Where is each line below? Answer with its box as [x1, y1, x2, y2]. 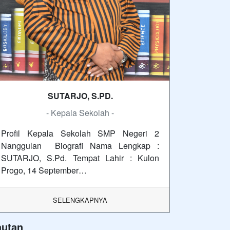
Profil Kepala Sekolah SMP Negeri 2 [1, 127, 159, 140]
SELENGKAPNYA [53, 195, 107, 205]
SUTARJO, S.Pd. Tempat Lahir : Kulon [1, 152, 159, 164]
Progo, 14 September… [1, 164, 87, 177]
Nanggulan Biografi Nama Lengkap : [1, 140, 159, 152]
